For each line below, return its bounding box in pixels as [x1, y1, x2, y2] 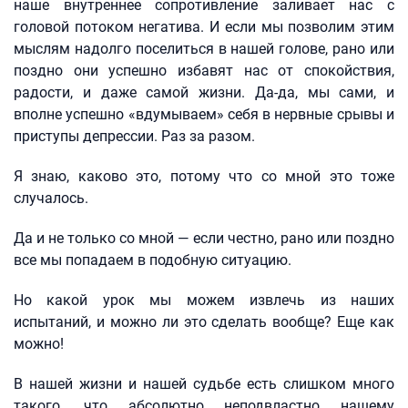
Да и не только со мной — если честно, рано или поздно [14, 229, 394, 247]
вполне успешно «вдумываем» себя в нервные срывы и [14, 106, 394, 123]
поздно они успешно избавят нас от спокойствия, [14, 62, 394, 79]
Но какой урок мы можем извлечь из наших [14, 291, 394, 309]
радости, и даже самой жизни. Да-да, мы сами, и [14, 84, 394, 101]
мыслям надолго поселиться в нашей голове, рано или [14, 40, 394, 57]
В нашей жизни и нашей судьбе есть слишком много [14, 375, 394, 393]
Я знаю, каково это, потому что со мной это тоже [14, 168, 394, 185]
